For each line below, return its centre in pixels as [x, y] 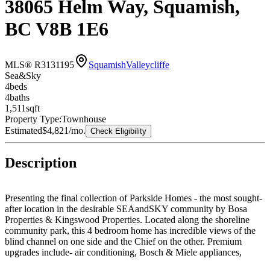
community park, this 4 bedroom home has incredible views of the [130, 231]
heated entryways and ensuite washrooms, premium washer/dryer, [130, 263]
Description [41, 163]
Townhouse [84, 119]
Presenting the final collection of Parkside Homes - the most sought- [133, 198]
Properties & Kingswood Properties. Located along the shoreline [127, 220]
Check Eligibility [118, 131]
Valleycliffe [148, 64]
